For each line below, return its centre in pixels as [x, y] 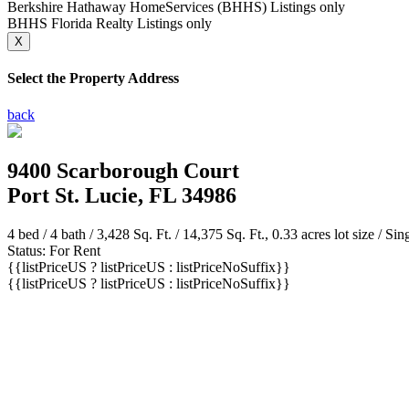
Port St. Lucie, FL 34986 [122, 196]
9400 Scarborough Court [123, 171]
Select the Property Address [93, 79]
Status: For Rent [54, 251]
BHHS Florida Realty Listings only [110, 23]
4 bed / [29, 235]
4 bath [68, 235]
